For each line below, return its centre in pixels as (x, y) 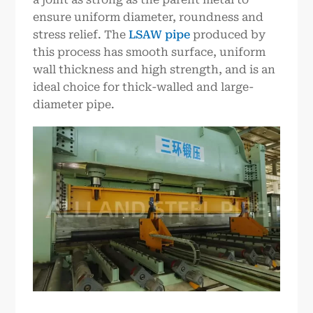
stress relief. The (81, 35)
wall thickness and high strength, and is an (154, 70)
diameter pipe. (74, 105)
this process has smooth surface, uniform (150, 52)
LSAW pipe (160, 35)
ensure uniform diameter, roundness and (148, 17)
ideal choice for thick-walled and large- (144, 87)
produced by (228, 35)
